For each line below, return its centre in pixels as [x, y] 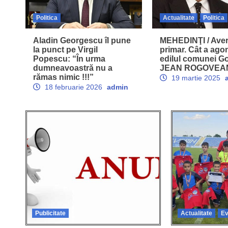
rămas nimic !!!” [63, 77]
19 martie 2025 [196, 78]
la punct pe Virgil [65, 49]
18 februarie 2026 [74, 87]
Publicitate [50, 213]
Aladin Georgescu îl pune [82, 40]
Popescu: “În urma [69, 59]
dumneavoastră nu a [73, 68]
